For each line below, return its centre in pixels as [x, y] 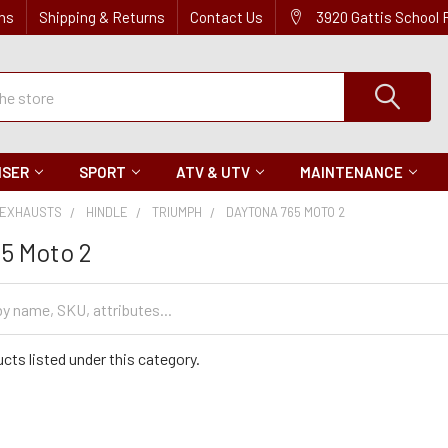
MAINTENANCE [351, 172]
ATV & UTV [213, 172]
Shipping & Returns [102, 17]
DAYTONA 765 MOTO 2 [286, 212]
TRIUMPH [177, 212]
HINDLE [107, 212]
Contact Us [226, 17]
